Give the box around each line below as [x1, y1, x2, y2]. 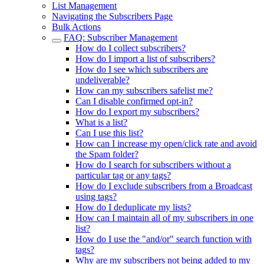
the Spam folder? [75, 149, 138, 159]
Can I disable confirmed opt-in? [75, 96, 193, 106]
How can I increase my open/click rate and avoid [75, 138, 257, 148]
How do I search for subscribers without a [75, 160, 231, 170]
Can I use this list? [75, 128, 143, 138]
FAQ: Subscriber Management [64, 32, 177, 42]
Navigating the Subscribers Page [52, 11, 173, 21]
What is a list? [75, 117, 127, 127]
